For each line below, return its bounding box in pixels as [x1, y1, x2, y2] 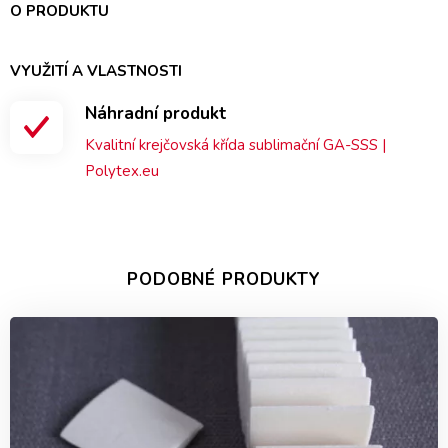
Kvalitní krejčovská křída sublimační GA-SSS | [85, 134, 386, 155]
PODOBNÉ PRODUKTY [127, 267, 321, 291]
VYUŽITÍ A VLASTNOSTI [10, 60, 182, 81]
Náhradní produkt [85, 101, 227, 125]
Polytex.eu [85, 160, 159, 181]
